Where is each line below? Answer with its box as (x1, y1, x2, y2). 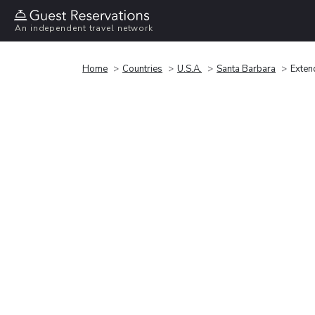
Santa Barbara (217, 62, 276, 75)
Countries (122, 62, 162, 75)
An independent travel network (15, 22, 154, 34)
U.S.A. (177, 62, 202, 75)
